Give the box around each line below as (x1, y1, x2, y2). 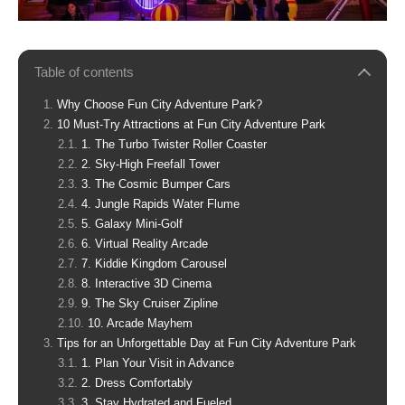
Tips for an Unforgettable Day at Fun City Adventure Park (57, 336, 356, 350)
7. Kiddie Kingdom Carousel (81, 257, 227, 270)
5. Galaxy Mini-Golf (81, 217, 183, 231)
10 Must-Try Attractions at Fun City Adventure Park (57, 118, 325, 131)
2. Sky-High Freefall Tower (81, 157, 220, 171)
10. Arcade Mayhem (88, 316, 193, 330)
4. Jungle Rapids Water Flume (81, 197, 240, 211)
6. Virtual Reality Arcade (81, 237, 208, 250)
